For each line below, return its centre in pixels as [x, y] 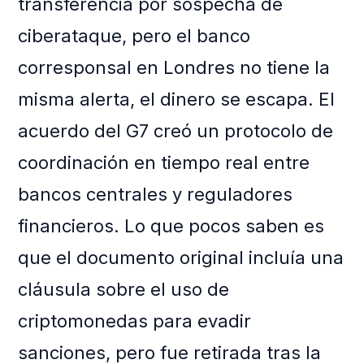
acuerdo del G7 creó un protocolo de [176, 131]
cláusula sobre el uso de [124, 290]
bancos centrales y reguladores [156, 195]
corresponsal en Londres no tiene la [174, 68]
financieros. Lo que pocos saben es [171, 226]
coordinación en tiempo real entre [164, 163]
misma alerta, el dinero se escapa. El [177, 100]
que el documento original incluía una [181, 258]
